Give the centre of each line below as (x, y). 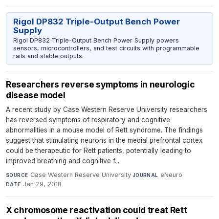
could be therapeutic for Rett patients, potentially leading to (99, 151)
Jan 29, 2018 (43, 184)
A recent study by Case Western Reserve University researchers (107, 110)
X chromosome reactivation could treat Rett (97, 210)
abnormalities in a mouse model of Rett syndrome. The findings (104, 130)
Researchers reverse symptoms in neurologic (100, 85)
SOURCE (17, 175)
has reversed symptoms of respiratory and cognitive (88, 120)
